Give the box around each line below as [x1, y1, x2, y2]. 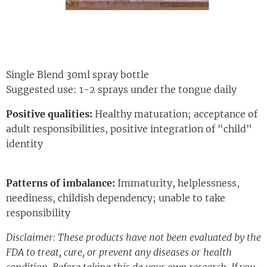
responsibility [6, 206, 73, 219]
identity [6, 137, 43, 150]
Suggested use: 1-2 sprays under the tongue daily [6, 83, 237, 95]
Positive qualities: [6, 107, 92, 120]
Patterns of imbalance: [6, 176, 115, 189]
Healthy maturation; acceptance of [92, 107, 257, 120]
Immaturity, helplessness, [115, 176, 240, 189]
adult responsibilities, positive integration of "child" [6, 122, 252, 135]
